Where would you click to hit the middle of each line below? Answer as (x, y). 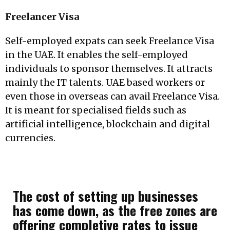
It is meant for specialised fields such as (96, 110)
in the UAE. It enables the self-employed (97, 55)
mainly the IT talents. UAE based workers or (105, 82)
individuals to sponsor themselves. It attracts (109, 69)
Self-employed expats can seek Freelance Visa (110, 41)
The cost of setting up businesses (106, 196)
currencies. (30, 138)
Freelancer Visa (42, 17)
